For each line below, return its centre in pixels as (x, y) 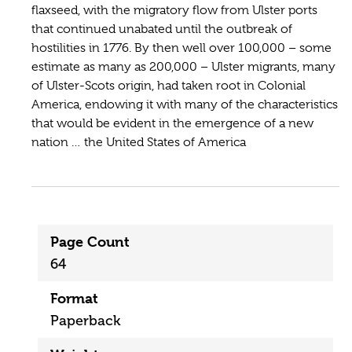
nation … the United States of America (139, 142)
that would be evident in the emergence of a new (172, 123)
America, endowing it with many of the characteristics (185, 104)
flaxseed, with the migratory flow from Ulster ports (174, 10)
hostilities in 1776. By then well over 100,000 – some (181, 48)
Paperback (85, 320)
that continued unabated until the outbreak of (162, 29)
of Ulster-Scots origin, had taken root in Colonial (169, 85)
